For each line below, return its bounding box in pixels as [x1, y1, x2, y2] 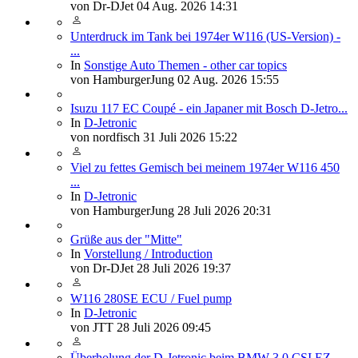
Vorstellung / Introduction [84, 246, 213, 261]
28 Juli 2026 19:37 [137, 261, 231, 275]
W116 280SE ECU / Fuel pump [70, 291, 232, 305]
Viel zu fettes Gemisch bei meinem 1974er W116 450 [70, 160, 340, 174]
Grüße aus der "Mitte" [70, 232, 182, 246]
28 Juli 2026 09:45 [117, 320, 211, 334]
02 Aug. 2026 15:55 [177, 72, 279, 86]
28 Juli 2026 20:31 [177, 203, 272, 217]
